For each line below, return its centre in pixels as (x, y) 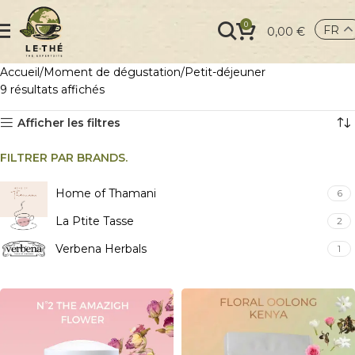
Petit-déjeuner (225, 72)
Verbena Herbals (101, 249)
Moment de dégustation (112, 72)
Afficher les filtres (69, 123)
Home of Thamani (106, 193)
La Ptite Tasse (95, 221)
